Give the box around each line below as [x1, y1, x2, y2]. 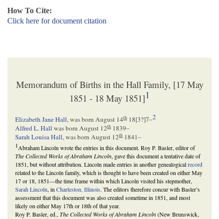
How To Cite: [7, 6, 52, 15]
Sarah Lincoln [15, 185, 47, 194]
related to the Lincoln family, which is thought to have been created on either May [15, 169, 202, 177]
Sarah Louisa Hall [15, 132, 63, 142]
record [188, 160, 202, 169]
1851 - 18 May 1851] [69, 92, 145, 105]
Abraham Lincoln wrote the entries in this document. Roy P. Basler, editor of [18, 144, 195, 152]
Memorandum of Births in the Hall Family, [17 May [16, 78, 203, 90]
